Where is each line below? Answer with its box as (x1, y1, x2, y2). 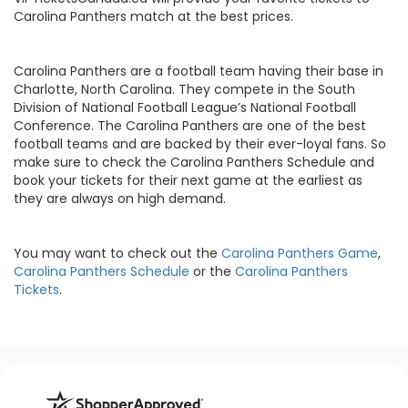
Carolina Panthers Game (221, 243, 378, 262)
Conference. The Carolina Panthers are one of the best (14, 116, 366, 135)
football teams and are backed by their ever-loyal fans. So (14, 134, 386, 153)
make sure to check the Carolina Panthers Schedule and (14, 152, 374, 171)
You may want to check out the (14, 243, 221, 262)
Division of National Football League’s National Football (14, 97, 356, 117)
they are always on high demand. (14, 189, 226, 208)
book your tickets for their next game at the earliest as (14, 170, 362, 189)
